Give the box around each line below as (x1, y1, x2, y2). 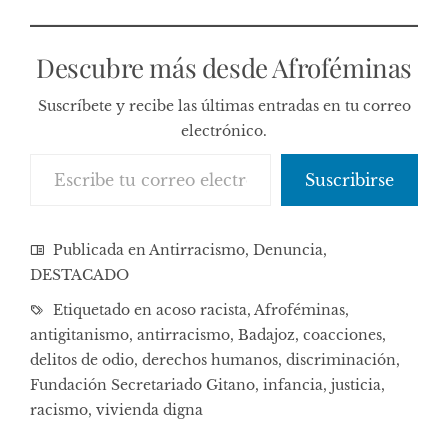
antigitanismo (30, 325, 129, 344)
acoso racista (156, 300, 247, 319)
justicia (331, 375, 381, 394)
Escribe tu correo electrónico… (29, 143, 121, 162)
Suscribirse (305, 169, 394, 190)
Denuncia (253, 240, 323, 259)
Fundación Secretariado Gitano (30, 375, 255, 394)
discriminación (286, 350, 396, 369)
